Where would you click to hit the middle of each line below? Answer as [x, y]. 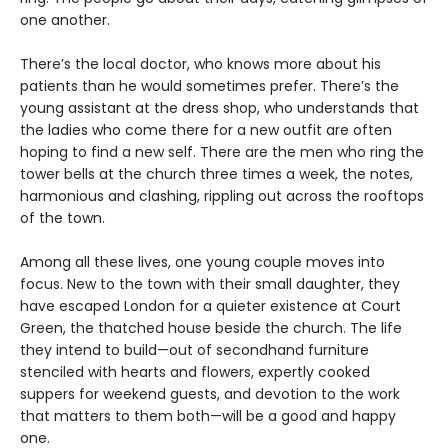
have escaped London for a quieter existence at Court [210, 306]
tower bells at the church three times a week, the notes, [216, 174]
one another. [65, 20]
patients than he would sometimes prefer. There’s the [209, 86]
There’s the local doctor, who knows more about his [200, 64]
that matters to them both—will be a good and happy [208, 416]
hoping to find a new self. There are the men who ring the [222, 152]
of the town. [62, 218]
